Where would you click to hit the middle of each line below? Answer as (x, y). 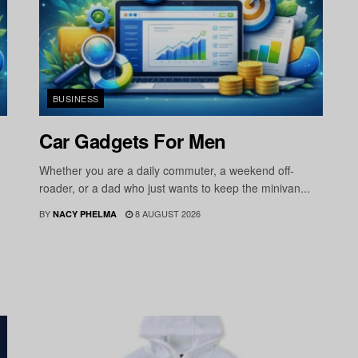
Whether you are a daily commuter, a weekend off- (167, 171)
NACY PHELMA (85, 214)
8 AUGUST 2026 (167, 214)
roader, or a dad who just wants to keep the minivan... (175, 188)
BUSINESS (76, 99)
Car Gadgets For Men (133, 141)
